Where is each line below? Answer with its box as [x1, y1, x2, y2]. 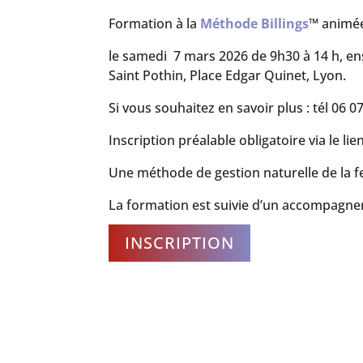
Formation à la [109, 14, 198, 32]
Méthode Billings [197, 14, 310, 32]
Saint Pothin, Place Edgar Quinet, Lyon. [109, 66, 347, 84]
